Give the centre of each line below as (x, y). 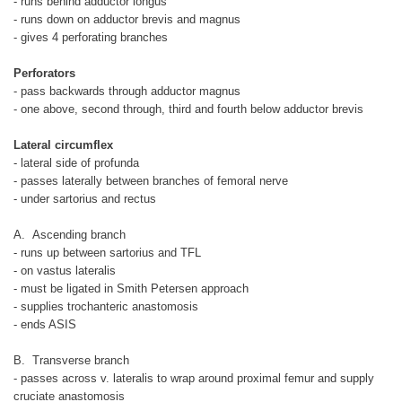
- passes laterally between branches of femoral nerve (151, 181)
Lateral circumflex (63, 145)
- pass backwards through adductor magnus (127, 92)
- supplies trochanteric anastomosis (106, 307)
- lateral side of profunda (76, 163)
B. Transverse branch (71, 361)
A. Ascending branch (70, 235)
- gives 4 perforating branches (91, 38)
